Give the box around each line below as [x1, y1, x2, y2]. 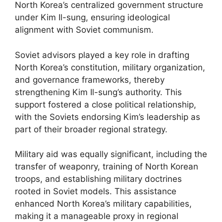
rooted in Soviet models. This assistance [15, 186, 176, 196]
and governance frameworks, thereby [15, 74, 165, 85]
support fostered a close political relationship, [15, 99, 196, 110]
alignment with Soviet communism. [15, 25, 154, 35]
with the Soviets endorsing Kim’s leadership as [15, 111, 200, 122]
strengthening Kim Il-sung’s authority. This [15, 87, 182, 97]
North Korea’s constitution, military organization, [15, 62, 205, 72]
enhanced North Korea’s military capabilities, [15, 199, 192, 209]
